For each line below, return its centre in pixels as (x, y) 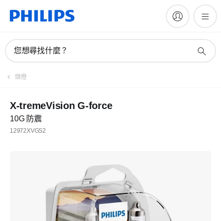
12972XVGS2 (28, 131)
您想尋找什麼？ (41, 51)
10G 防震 (26, 119)
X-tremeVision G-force (61, 106)
